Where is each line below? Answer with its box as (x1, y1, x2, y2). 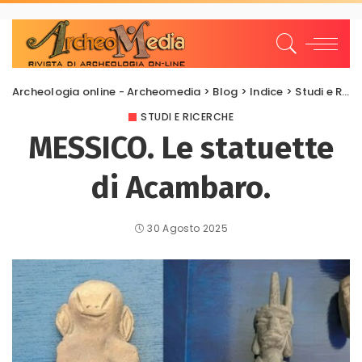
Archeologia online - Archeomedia (12, 84, 201, 99)
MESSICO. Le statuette (28, 129, 334, 166)
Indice (250, 84, 284, 99)
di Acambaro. (91, 169, 271, 206)
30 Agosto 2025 (147, 221, 229, 235)
